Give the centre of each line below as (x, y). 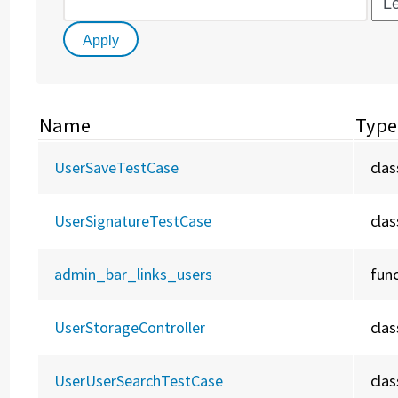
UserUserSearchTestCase (139, 381)
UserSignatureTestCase (133, 221)
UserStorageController (130, 328)
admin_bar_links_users (134, 275)
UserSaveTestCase (117, 168)
